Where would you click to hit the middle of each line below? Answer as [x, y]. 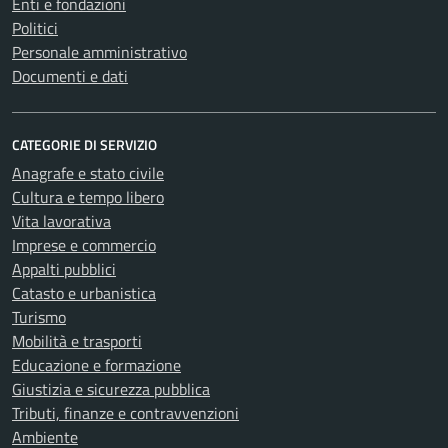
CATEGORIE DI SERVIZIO [84, 145]
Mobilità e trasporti [77, 341]
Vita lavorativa [61, 221]
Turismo [39, 317]
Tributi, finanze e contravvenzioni [125, 413]
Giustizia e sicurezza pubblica [111, 389]
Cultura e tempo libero [88, 197]
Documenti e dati [70, 76]
